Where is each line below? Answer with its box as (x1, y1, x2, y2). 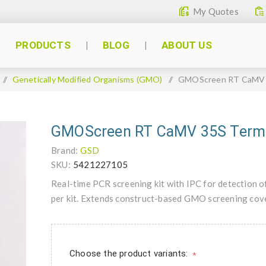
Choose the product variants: (69, 248, 191, 259)
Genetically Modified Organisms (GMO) (12, 74, 163, 84)
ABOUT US (161, 39, 212, 51)
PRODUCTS (15, 39, 71, 51)
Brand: (51, 145, 78, 156)
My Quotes (192, 6, 239, 17)
